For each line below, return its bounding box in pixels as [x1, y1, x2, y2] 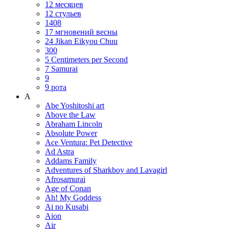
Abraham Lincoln [45, 119, 102, 128]
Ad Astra [45, 147, 74, 156]
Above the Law [45, 110, 96, 119]
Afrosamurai [45, 174, 85, 184]
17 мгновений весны [45, 27, 118, 36]
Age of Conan [45, 184, 91, 193]
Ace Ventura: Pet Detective [45, 138, 132, 147]
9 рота [45, 82, 66, 91]
